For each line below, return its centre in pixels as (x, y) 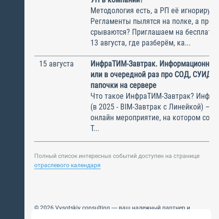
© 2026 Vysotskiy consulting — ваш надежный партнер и (112, 208)
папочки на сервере (123, 85)
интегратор (50, 215)
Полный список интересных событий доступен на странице (117, 156)
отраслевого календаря (67, 165)
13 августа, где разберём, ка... (141, 43)
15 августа (56, 64)
